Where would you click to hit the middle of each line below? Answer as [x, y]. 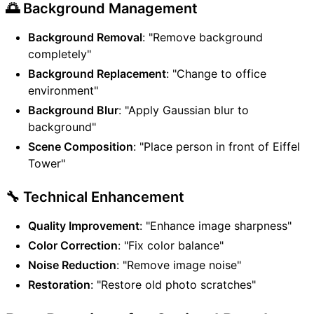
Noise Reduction [72, 265]
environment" [63, 91]
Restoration [59, 285]
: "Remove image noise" [179, 265]
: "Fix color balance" [171, 246]
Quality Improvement [84, 226]
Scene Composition [81, 147]
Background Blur [73, 110]
